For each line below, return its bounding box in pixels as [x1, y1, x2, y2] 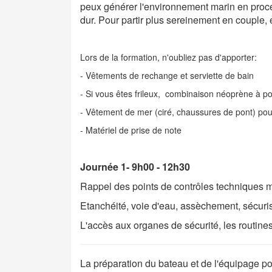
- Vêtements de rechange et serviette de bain [80, 69, 254, 81]
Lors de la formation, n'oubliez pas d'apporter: [80, 51, 257, 63]
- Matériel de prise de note [80, 124, 182, 136]
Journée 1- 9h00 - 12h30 [80, 160, 190, 174]
